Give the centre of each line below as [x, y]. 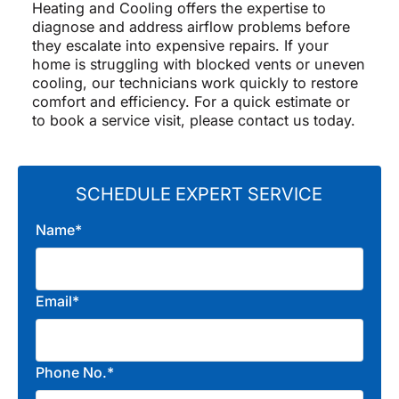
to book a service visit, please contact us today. [193, 121]
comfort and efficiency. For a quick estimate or [191, 102]
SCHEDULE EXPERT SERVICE [199, 195]
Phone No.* [74, 373]
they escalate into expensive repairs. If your [180, 46]
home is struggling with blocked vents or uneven [198, 65]
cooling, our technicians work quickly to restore [195, 83]
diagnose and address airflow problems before [191, 27]
